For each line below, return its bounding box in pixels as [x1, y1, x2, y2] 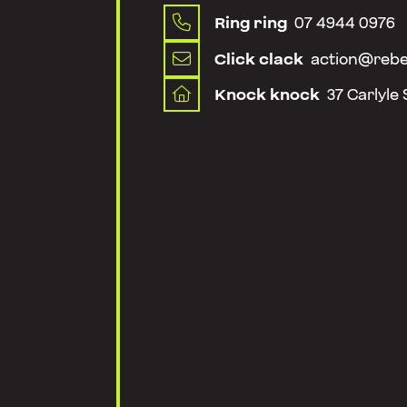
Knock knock [214, 83, 320, 106]
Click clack [214, 47, 303, 71]
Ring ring [214, 11, 287, 35]
